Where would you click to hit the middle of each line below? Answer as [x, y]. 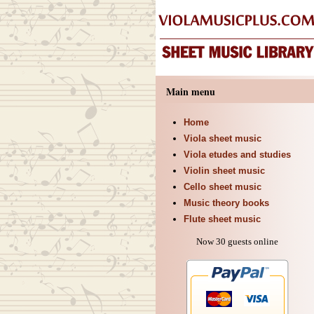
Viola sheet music [222, 138]
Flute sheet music [222, 219]
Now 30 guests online [237, 241]
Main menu [190, 91]
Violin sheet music [224, 171]
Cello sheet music [222, 187]
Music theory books [226, 203]
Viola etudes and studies [237, 155]
